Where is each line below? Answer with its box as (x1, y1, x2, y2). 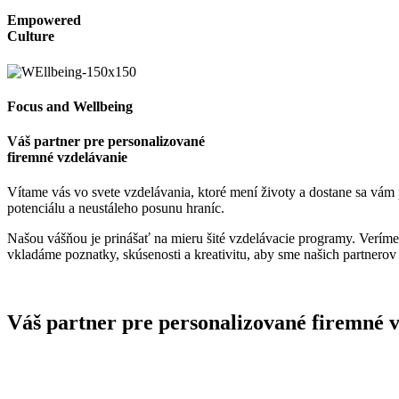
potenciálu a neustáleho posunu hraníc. (7, 200, 224, 216)
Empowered (7, 12, 81, 28)
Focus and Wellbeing (7, 98, 133, 114)
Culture (7, 28, 54, 45)
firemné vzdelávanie (7, 150, 127, 166)
